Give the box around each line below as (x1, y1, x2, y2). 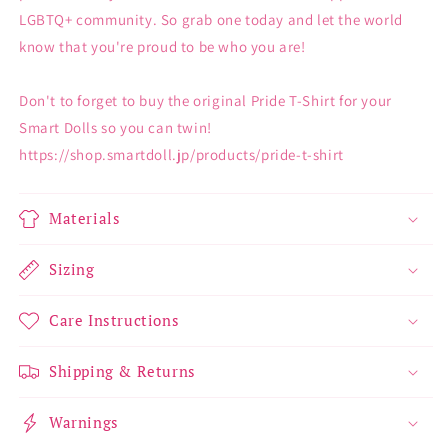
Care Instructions (49, 310, 180, 331)
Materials (49, 208, 121, 229)
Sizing (49, 259, 95, 280)
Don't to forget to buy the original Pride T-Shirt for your (19, 91, 392, 111)
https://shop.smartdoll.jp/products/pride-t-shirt (19, 145, 344, 165)
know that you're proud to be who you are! (19, 37, 306, 57)
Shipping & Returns (49, 361, 196, 382)
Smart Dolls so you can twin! (19, 118, 212, 138)
